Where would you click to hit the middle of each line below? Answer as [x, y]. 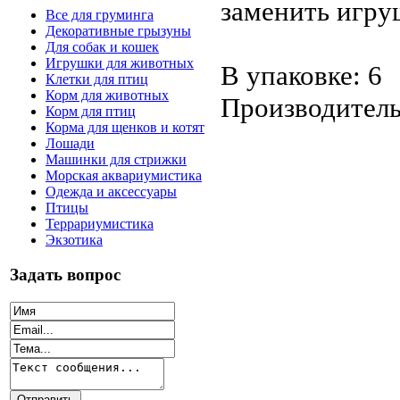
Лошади [70, 144]
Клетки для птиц [97, 79]
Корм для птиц [91, 112]
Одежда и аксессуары [111, 192]
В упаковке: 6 [301, 75]
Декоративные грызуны [118, 31]
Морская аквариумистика [124, 176]
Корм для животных [107, 96]
